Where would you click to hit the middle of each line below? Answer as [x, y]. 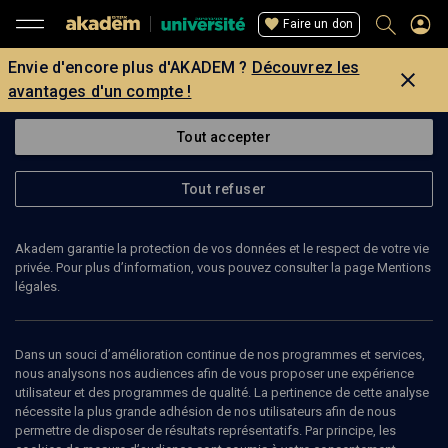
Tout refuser [224, 189]
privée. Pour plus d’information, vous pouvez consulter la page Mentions [223, 267]
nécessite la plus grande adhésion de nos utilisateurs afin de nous [205, 411]
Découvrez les [305, 67]
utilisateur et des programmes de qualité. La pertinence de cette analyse [222, 392]
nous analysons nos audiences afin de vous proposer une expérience [214, 373]
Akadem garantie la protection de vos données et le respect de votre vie [222, 248]
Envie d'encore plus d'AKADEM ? [128, 67]
